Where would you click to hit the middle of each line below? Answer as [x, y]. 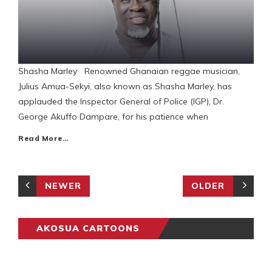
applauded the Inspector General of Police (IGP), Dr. [121, 102]
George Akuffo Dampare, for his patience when [113, 117]
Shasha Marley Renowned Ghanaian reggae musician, [129, 71]
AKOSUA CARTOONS [88, 229]
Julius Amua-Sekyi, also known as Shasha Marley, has [125, 87]
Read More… [43, 138]
